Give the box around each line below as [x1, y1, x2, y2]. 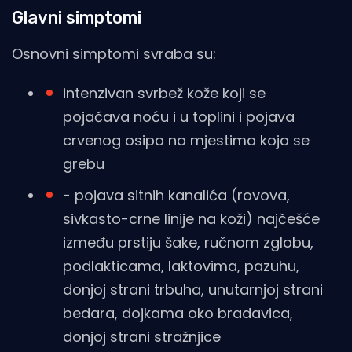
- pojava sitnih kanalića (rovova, [63, 185, 290, 206]
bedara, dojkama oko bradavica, [63, 303, 293, 324]
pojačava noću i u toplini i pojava [63, 107, 295, 127]
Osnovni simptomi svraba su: [12, 44, 216, 64]
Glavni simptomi [12, 7, 141, 29]
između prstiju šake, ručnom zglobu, [63, 233, 313, 253]
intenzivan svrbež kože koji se [63, 83, 266, 104]
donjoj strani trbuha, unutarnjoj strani [63, 280, 323, 300]
